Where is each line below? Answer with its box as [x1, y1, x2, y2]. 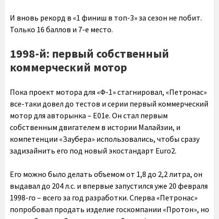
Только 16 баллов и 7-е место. [10, 24, 113, 34]
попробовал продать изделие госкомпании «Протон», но [10, 204, 209, 214]
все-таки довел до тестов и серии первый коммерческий [10, 98, 208, 109]
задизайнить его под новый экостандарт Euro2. [10, 145, 176, 155]
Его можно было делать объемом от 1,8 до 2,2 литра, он [10, 169, 202, 179]
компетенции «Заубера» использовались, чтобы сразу [10, 133, 199, 144]
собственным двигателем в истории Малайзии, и [10, 122, 180, 132]
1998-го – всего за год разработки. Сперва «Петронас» [10, 192, 197, 202]
